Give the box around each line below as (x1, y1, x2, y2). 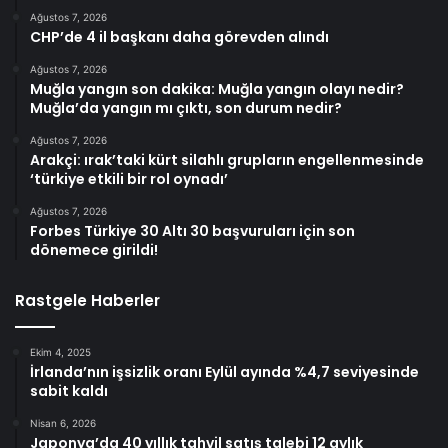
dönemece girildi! (30, 240, 158, 261)
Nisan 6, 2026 (30, 417, 96, 430)
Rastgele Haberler (15, 290, 160, 312)
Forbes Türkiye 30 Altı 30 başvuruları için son (30, 221, 355, 242)
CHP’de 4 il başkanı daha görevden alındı (30, 27, 329, 48)
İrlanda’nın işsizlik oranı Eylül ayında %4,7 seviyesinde (30, 362, 419, 383)
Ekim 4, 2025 (30, 346, 91, 359)
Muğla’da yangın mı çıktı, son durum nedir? (30, 98, 342, 119)
